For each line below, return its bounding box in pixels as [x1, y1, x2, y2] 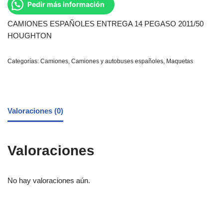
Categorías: [7, 58, 40, 65]
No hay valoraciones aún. [7, 176, 90, 185]
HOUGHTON [7, 31, 52, 40]
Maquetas [166, 58, 193, 65]
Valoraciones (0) [7, 106, 63, 115]
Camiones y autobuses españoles [71, 58, 163, 65]
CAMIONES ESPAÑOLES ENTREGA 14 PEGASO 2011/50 [7, 19, 204, 28]
